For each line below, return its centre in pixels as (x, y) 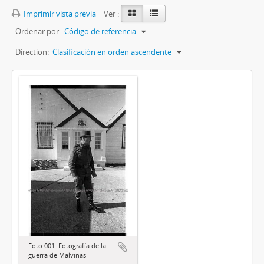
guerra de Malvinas (57, 255)
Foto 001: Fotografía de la (67, 245)
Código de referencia (100, 31)
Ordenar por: (38, 31)
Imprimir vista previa (59, 13)
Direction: (32, 52)
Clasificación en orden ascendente (112, 52)
